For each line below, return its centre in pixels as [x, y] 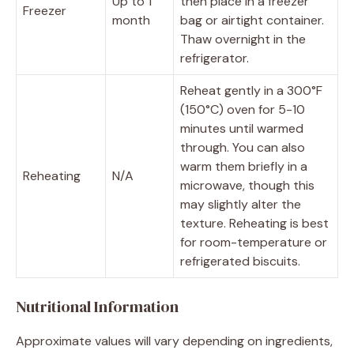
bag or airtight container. [252, 20]
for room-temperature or [254, 242]
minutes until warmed [242, 128]
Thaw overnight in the [243, 39]
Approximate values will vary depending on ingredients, [174, 341]
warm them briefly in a [244, 166]
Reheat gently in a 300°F [251, 90]
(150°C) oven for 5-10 [243, 109]
